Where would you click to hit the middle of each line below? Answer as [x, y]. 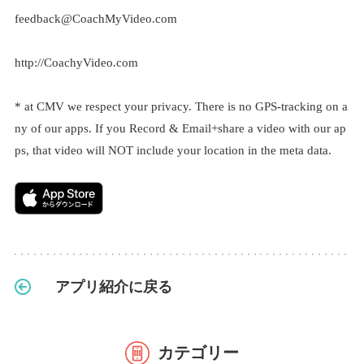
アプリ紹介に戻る [113, 287]
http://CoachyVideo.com [76, 63]
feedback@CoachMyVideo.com [101, 19]
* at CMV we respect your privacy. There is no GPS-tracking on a [181, 106]
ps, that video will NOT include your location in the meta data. [173, 150]
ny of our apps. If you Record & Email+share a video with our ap [180, 128]
